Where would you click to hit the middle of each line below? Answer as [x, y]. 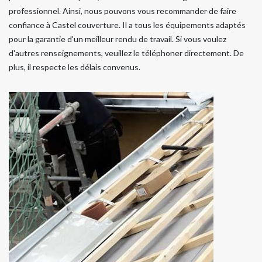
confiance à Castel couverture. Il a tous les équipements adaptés [127, 25]
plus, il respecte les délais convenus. [75, 67]
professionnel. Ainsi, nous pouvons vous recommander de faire [123, 11]
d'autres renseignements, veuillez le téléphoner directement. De [126, 53]
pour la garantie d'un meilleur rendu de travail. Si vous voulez [118, 39]
